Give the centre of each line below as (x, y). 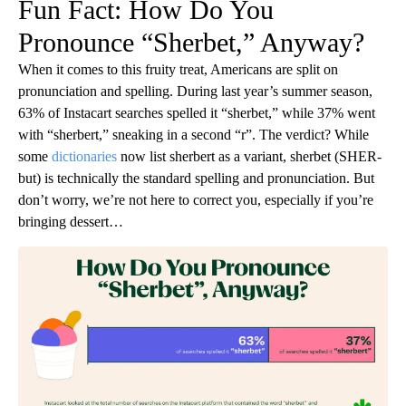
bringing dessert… (71, 221)
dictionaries (84, 156)
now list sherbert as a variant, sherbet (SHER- (249, 156)
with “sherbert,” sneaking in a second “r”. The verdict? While (193, 134)
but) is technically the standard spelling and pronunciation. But (196, 178)
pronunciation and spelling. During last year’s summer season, (195, 91)
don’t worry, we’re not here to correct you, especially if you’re (196, 199)
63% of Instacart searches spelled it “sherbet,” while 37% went (197, 112)
